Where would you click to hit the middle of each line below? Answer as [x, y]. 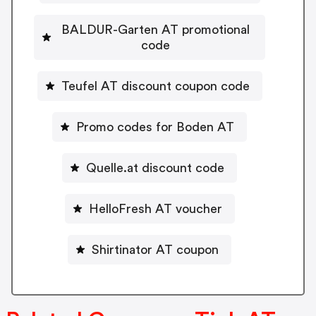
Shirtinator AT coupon [155, 249]
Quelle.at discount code [155, 168]
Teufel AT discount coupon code [155, 86]
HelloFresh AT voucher [155, 208]
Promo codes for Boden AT [155, 127]
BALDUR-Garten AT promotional [155, 29]
